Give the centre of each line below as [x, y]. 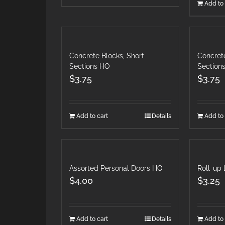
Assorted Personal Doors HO [116, 168]
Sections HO [90, 66]
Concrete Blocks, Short [107, 55]
